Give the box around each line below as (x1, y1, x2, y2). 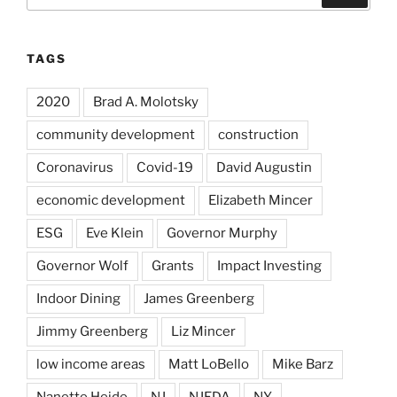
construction (218, 126, 299, 143)
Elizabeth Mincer (208, 191, 313, 208)
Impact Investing (217, 257, 322, 274)
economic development (36, 191, 185, 208)
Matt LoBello (168, 355, 249, 372)
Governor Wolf (36, 257, 128, 274)
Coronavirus (36, 159, 113, 175)
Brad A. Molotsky (93, 93, 198, 110)
